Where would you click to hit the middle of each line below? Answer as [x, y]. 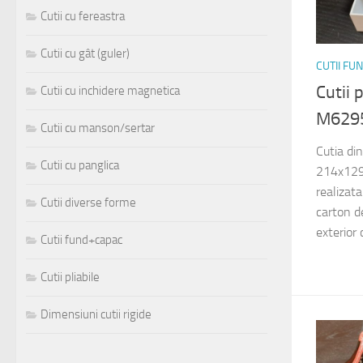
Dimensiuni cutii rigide [96, 315]
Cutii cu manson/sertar [98, 128]
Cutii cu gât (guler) [85, 54]
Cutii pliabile [70, 278]
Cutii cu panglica [80, 166]
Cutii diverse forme [88, 203]
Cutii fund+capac [81, 240]
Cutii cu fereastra [83, 17]
